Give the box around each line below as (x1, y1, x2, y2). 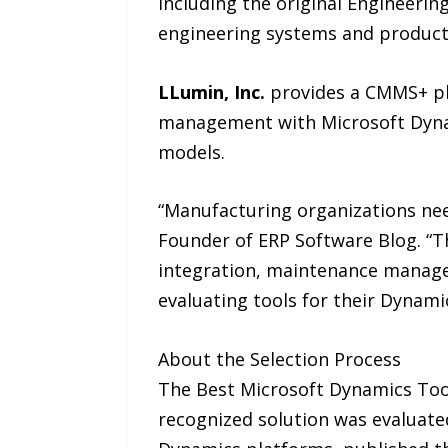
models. (157, 139, 225, 164)
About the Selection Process (157, 347, 401, 372)
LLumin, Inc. (157, 79, 265, 104)
